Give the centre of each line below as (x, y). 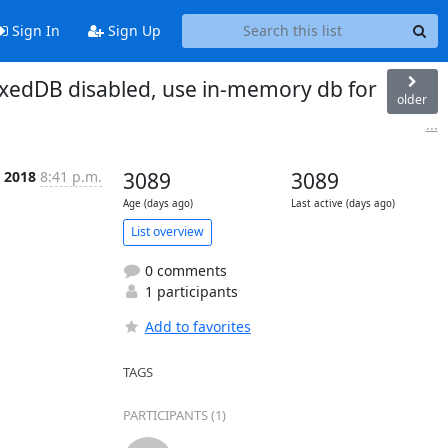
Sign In (33, 31)
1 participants (189, 291)
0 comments (183, 270)
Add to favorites (197, 326)
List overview (167, 231)
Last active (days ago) (342, 203)
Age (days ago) (157, 203)
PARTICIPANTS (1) (174, 414)
